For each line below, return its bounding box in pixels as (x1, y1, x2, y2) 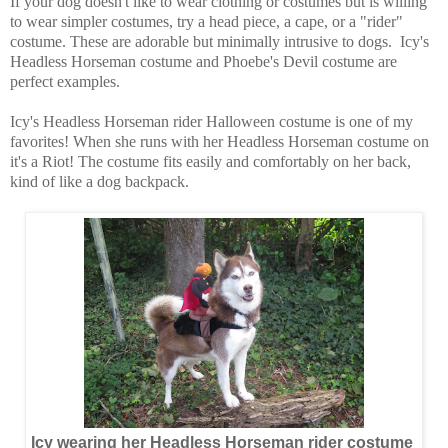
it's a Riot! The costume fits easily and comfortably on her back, (10, 152, 411, 170)
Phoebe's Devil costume (223, 52, 378, 70)
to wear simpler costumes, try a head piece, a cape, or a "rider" (10, 12, 403, 30)
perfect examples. (10, 72, 120, 90)
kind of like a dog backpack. (10, 172, 189, 190)
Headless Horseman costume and (10, 52, 223, 70)
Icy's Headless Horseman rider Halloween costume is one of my (10, 112, 413, 130)
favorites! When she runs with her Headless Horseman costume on (10, 132, 429, 150)
